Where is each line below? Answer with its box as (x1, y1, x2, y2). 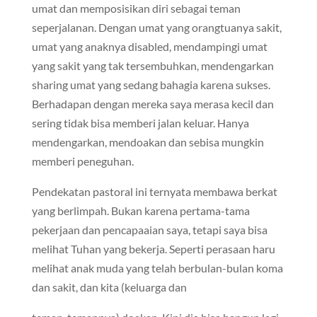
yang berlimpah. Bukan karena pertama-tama (31, 204, 250, 217)
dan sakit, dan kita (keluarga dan (31, 280, 187, 294)
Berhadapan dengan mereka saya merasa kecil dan (31, 97, 274, 110)
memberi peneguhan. (31, 154, 134, 168)
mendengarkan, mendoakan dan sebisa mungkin (31, 135, 264, 149)
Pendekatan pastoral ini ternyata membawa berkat (31, 185, 277, 198)
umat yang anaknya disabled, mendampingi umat (31, 40, 267, 53)
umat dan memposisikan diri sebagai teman (31, 1, 241, 15)
